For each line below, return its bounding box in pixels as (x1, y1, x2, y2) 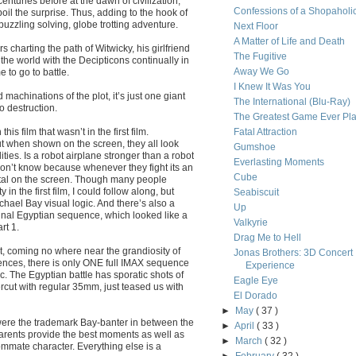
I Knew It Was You (233, 81, 311, 92)
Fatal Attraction (233, 126, 297, 137)
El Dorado (233, 290, 277, 301)
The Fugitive (233, 51, 287, 62)
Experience (245, 260, 295, 271)
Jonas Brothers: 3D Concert (233, 247, 353, 258)
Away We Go (233, 66, 289, 77)
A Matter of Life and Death (233, 36, 345, 47)
